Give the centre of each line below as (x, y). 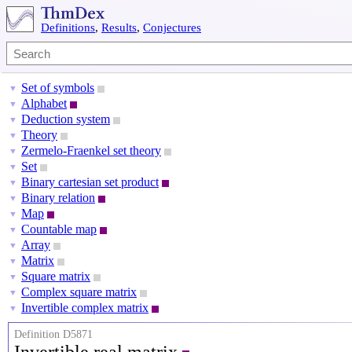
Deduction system (66, 119)
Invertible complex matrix (85, 308)
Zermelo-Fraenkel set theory (91, 150)
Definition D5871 (53, 334)
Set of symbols (58, 88)
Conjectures (172, 27)
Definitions (68, 27)
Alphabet (44, 103)
